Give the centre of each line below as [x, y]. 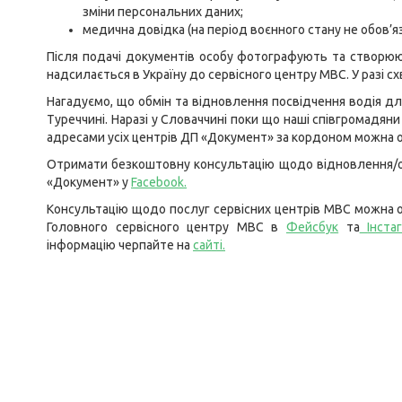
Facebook [157, 182]
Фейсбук [313, 227]
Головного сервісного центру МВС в [167, 227]
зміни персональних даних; [163, 12]
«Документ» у [89, 182]
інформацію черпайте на [120, 245]
